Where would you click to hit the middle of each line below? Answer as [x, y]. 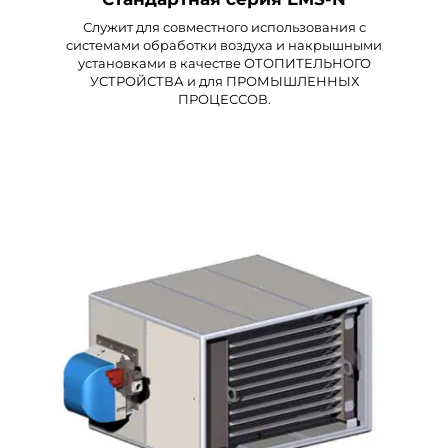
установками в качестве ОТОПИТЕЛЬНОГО [224, 62]
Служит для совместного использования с [224, 26]
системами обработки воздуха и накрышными [224, 44]
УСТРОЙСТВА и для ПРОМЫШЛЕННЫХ [224, 80]
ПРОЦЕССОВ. [224, 98]
